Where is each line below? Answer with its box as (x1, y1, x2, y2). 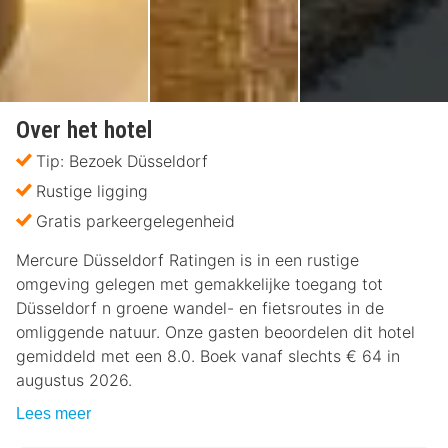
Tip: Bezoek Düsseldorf (36, 151, 208, 172)
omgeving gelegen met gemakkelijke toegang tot (16, 274, 383, 295)
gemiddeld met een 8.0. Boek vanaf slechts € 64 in (16, 346, 400, 367)
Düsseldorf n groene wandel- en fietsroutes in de (16, 298, 384, 319)
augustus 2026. (16, 370, 132, 391)
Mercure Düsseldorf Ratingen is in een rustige (16, 250, 359, 271)
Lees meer (16, 405, 91, 423)
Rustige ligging (36, 181, 148, 202)
